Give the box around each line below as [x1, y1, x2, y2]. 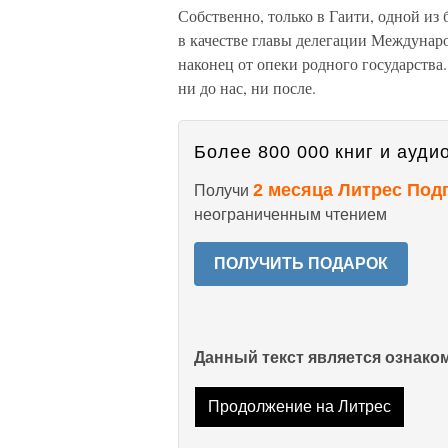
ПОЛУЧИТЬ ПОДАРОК [214, 255, 388, 272]
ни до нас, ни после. [178, 77, 316, 98]
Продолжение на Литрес [207, 398, 391, 416]
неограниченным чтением [194, 206, 387, 223]
